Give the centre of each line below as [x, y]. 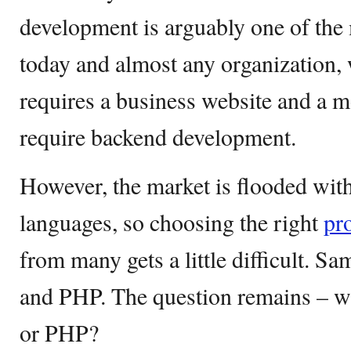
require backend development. [158, 136]
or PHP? [59, 332]
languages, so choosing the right [172, 222]
